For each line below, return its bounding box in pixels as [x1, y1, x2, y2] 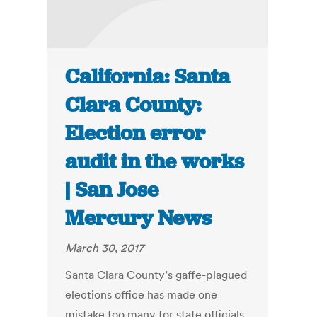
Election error [65, 120, 206, 147]
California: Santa [65, 63, 231, 91]
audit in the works [65, 148, 245, 175]
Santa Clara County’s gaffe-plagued [65, 267, 248, 282]
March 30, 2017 [65, 241, 144, 255]
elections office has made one [65, 287, 218, 302]
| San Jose [65, 176, 159, 204]
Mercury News [65, 204, 212, 232]
